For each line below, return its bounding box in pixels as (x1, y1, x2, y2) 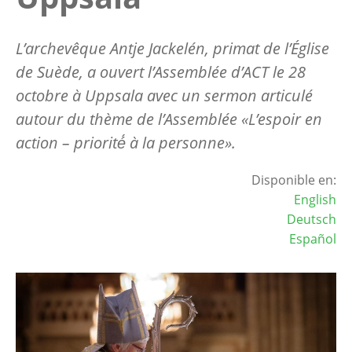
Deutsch (287, 210, 336, 228)
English (294, 190, 336, 208)
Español (289, 229, 336, 247)
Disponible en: (251, 170, 336, 189)
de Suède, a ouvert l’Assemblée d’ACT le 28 (16, 60, 306, 82)
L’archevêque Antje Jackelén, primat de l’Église (16, 37, 329, 59)
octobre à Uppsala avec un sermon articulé (16, 84, 313, 106)
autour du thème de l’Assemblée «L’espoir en (16, 108, 322, 130)
